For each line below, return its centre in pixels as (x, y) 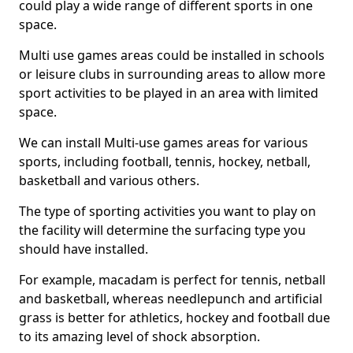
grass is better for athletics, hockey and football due (175, 318)
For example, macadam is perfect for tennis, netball (172, 280)
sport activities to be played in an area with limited (169, 93)
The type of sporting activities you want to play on (167, 211)
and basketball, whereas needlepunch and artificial (171, 299)
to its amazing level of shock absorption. (139, 336)
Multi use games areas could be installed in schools (172, 55)
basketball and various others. (109, 180)
